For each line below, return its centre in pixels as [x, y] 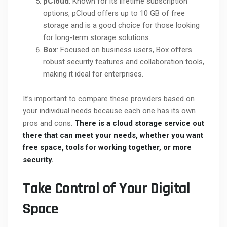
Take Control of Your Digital [106, 189]
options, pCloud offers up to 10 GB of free [114, 13]
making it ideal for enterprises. [93, 74]
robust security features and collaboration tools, [124, 62]
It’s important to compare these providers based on [109, 99]
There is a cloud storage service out [139, 123]
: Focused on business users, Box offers [124, 50]
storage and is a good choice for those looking [121, 26]
